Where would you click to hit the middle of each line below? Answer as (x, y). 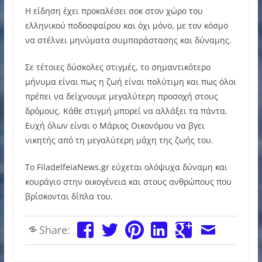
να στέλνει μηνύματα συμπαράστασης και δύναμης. (128, 40)
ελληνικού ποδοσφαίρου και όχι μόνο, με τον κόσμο (126, 25)
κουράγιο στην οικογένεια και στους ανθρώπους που (128, 181)
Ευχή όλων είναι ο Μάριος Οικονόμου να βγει (115, 125)
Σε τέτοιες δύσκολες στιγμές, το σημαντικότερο (118, 67)
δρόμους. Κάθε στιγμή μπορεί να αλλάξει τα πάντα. (126, 111)
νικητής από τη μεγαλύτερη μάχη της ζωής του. (119, 140)
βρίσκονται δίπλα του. (69, 196)
